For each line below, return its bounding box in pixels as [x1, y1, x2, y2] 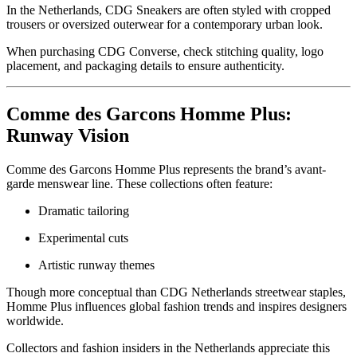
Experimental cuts [38, 231, 128, 245]
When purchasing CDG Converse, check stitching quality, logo [6, 45, 324, 59]
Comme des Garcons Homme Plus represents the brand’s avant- [6, 163, 326, 176]
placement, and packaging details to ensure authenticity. [6, 59, 284, 73]
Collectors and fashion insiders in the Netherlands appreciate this [6, 341, 330, 355]
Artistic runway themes [38, 258, 155, 272]
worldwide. [6, 314, 64, 328]
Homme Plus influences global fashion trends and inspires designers [6, 300, 347, 313]
